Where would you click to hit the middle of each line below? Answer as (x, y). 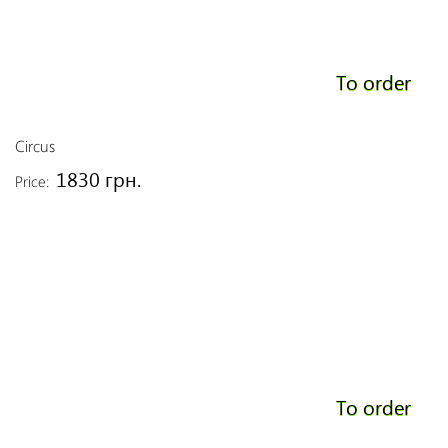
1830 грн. (98, 178)
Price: (32, 181)
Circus (35, 145)
